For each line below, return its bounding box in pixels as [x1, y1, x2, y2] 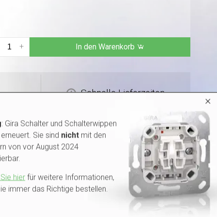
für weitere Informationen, [25, 172, 114, 182]
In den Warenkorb [76, 42, 137, 51]
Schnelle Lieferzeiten [81, 87, 165, 98]
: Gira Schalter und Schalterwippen [1, 119, 117, 128]
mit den [79, 130, 106, 139]
